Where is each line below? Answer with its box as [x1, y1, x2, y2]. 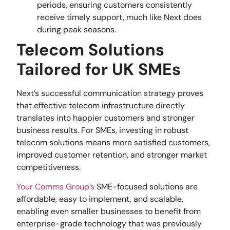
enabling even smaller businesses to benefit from [16, 206, 201, 217]
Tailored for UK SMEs [16, 58, 181, 80]
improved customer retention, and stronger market [16, 149, 207, 160]
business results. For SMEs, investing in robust [16, 124, 189, 136]
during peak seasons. [37, 24, 117, 35]
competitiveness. [16, 161, 81, 172]
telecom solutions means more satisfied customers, [16, 137, 210, 148]
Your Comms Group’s [16, 181, 95, 193]
